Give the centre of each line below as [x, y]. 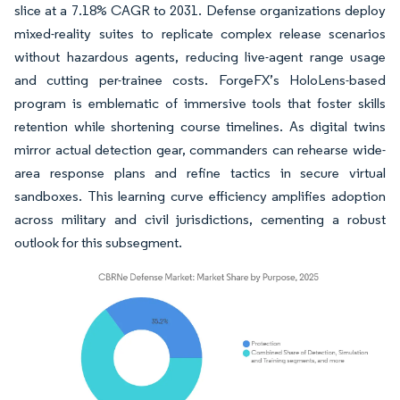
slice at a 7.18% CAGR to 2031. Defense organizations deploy [200, 10]
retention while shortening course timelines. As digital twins [200, 126]
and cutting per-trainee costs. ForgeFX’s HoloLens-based [200, 80]
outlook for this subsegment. [98, 242]
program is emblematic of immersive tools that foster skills [200, 103]
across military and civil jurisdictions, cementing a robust [200, 219]
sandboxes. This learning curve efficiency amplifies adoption [200, 196]
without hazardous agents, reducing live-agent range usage [200, 57]
